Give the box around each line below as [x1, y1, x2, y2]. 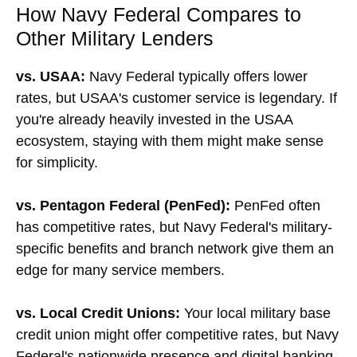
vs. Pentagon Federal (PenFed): [16, 197, 230, 214]
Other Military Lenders [16, 26, 214, 49]
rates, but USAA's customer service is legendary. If [16, 89, 337, 106]
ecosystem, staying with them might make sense [16, 132, 324, 149]
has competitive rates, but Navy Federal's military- [16, 218, 332, 235]
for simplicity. [16, 154, 98, 171]
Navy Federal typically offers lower [85, 68, 308, 84]
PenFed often [230, 197, 320, 214]
